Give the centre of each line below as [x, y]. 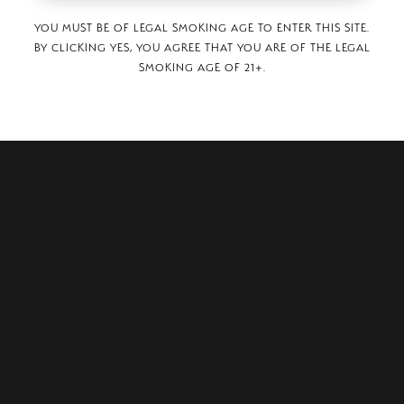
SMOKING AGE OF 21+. [202, 68]
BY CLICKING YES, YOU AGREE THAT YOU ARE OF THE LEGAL [202, 48]
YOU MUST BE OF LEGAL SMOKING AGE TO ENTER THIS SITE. [202, 28]
